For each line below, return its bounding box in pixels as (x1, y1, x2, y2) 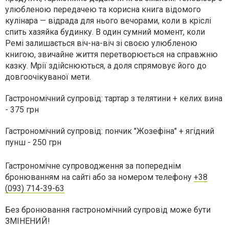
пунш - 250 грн (5, 138, 61, 148)
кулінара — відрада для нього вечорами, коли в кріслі (5, 16, 211, 26)
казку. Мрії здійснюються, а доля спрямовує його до (5, 61, 207, 71)
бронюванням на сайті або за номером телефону (5, 172, 192, 182)
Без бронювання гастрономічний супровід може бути (5, 205, 211, 215)
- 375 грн (5, 105, 39, 115)
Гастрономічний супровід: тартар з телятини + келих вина (5, 94, 222, 104)
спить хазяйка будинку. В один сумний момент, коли (5, 27, 205, 37)
